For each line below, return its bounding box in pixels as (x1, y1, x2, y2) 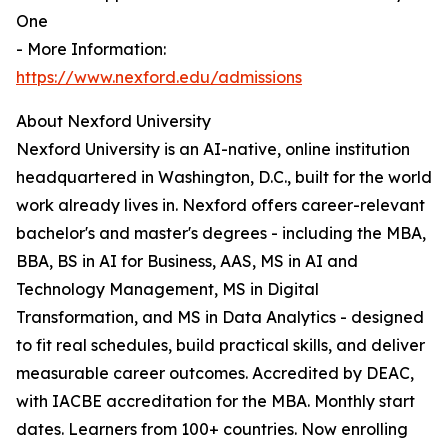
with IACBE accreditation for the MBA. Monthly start (16, 391, 415, 412)
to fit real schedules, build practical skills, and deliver (16, 335, 425, 356)
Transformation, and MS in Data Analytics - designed (16, 307, 424, 328)
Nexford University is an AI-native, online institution (16, 139, 410, 160)
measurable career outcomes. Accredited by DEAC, (16, 363, 414, 384)
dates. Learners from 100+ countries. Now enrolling (16, 419, 408, 440)
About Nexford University (16, 111, 211, 132)
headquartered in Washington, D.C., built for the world (16, 167, 432, 188)
